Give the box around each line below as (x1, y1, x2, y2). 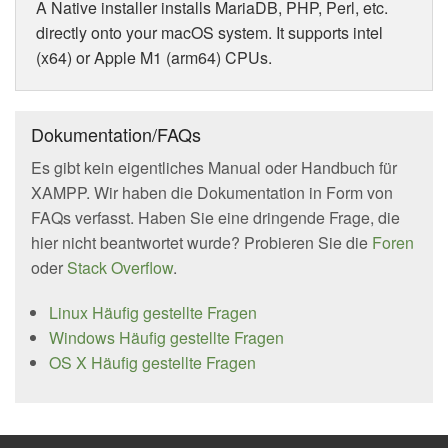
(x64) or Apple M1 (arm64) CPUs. (36, 45, 272, 69)
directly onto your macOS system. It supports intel (36, 20, 383, 44)
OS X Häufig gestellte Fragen (48, 350, 256, 374)
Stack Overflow (67, 255, 173, 279)
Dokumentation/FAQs (31, 120, 201, 147)
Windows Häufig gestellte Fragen (48, 325, 284, 349)
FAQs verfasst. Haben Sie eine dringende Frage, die (31, 205, 400, 229)
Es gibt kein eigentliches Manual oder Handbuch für (31, 155, 397, 179)
